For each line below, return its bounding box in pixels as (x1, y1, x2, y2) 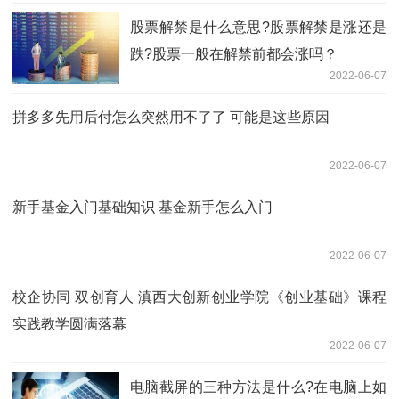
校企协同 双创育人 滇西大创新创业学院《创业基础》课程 (12, 289, 387, 305)
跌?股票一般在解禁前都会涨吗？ (130, 45, 338, 61)
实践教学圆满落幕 (12, 315, 126, 331)
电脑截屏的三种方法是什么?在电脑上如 (130, 379, 387, 395)
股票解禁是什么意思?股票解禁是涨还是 (130, 19, 387, 35)
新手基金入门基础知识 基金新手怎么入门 (12, 199, 273, 215)
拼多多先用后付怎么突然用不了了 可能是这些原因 (12, 109, 330, 125)
